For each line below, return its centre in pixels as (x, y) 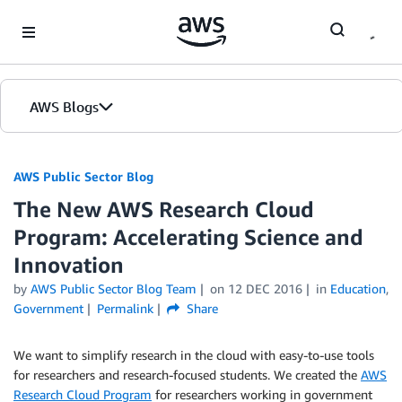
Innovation (69, 265)
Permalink (125, 308)
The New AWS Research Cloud (164, 209)
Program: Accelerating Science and (188, 237)
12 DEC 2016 (265, 288)
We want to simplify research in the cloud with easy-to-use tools (194, 355)
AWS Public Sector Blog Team (114, 288)
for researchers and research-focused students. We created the (187, 375)
